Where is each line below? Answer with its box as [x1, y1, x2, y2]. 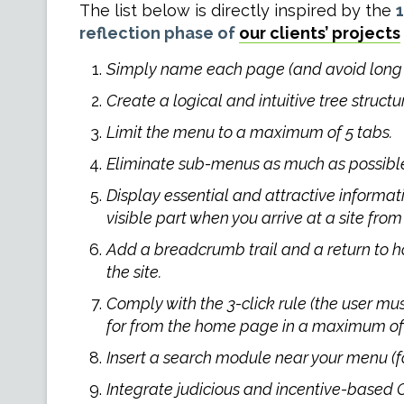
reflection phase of [78, 23, 239, 42]
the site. [106, 262, 161, 281]
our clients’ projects [238, 23, 400, 42]
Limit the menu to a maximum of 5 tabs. [106, 123, 392, 142]
